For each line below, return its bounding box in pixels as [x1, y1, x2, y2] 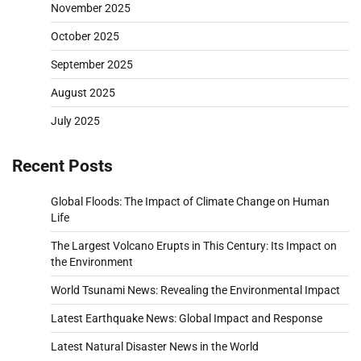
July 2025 [51, 114, 100, 127]
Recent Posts [12, 155, 113, 176]
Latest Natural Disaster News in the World [51, 339, 259, 353]
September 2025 [51, 57, 133, 71]
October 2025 [51, 29, 119, 43]
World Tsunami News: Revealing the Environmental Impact [51, 283, 340, 297]
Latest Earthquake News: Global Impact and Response [51, 311, 322, 325]
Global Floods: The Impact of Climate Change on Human [51, 194, 330, 208]
